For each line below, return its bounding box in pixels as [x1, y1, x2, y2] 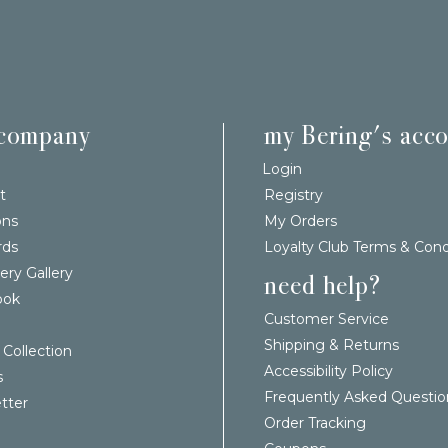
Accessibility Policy [264, 361, 393, 380]
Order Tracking [264, 413, 366, 432]
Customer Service [264, 309, 389, 328]
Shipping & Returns [264, 335, 399, 354]
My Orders [264, 211, 337, 230]
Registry [264, 185, 323, 204]
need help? [264, 269, 381, 301]
